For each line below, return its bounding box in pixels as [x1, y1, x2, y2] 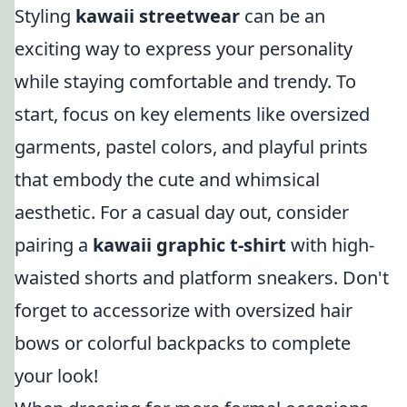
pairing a [15, 233, 93, 257]
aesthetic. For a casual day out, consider [15, 200, 349, 224]
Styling [15, 4, 75, 28]
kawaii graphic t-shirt [93, 233, 286, 257]
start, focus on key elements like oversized [15, 102, 370, 126]
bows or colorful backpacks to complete [15, 331, 351, 355]
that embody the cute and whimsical [15, 167, 320, 192]
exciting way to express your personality [15, 36, 352, 61]
